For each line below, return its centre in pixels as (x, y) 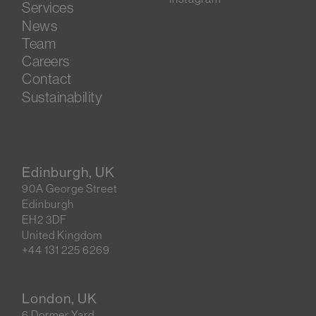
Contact (47, 79)
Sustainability (62, 97)
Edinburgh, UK (69, 172)
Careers (46, 61)
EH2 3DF (45, 219)
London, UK (60, 298)
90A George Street (70, 188)
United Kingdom (62, 235)
